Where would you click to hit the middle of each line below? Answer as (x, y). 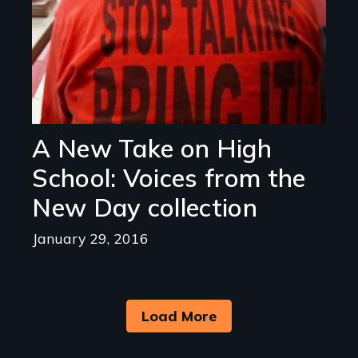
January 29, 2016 (91, 238)
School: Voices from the (169, 178)
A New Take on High (152, 149)
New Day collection (145, 208)
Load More (179, 316)
